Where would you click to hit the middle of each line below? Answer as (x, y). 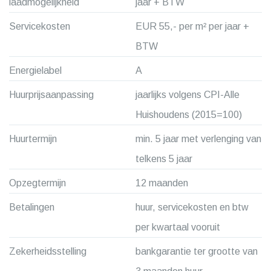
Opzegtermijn (38, 183)
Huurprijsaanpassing (51, 95)
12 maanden (162, 183)
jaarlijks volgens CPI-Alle (188, 95)
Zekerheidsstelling (48, 251)
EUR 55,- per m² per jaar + (192, 26)
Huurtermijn (33, 139)
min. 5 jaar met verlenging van (198, 139)
